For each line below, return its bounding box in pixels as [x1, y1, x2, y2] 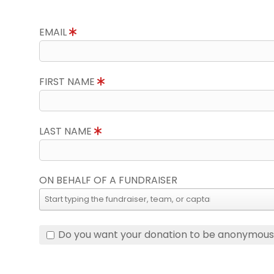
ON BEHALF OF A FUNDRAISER [39, 173, 177, 187]
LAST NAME [39, 124, 94, 138]
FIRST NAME [39, 75, 97, 89]
